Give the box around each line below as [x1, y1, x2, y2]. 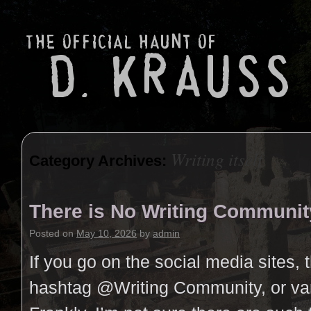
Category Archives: [29, 152, 171, 169]
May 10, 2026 [76, 228, 137, 239]
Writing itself [171, 147, 262, 171]
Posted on [29, 228, 74, 239]
